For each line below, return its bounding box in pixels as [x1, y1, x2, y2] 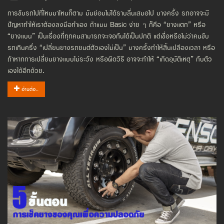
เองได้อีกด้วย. [7, 64, 44, 76]
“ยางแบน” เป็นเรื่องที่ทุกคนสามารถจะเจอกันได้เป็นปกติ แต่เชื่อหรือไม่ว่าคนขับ [7, 30, 209, 42]
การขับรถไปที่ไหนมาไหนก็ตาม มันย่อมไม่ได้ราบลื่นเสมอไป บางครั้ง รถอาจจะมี [7, 7, 209, 19]
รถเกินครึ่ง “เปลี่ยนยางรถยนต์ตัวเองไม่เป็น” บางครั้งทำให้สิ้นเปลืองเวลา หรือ [7, 41, 215, 53]
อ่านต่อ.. [19, 84, 38, 94]
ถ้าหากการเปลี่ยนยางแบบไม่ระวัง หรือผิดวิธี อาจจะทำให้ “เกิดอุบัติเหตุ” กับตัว [7, 53, 212, 65]
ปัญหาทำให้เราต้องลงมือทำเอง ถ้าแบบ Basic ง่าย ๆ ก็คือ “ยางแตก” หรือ [7, 18, 205, 30]
